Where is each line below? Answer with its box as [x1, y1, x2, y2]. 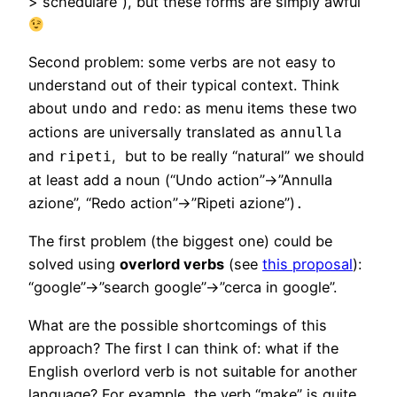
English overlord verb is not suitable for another [28, 362, 357, 380]
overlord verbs [120, 255, 224, 274]
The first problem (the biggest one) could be [28, 232, 332, 251]
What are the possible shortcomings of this [28, 315, 327, 334]
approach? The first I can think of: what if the [28, 339, 339, 357]
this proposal [262, 255, 353, 274]
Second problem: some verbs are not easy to [28, 53, 336, 72]
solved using [28, 255, 120, 274]
